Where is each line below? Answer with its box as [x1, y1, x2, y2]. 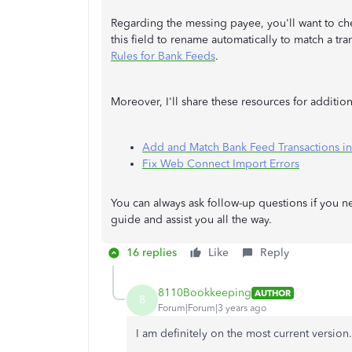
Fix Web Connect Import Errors [142, 156, 299, 170]
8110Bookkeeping [158, 286, 251, 300]
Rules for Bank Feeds [111, 49, 215, 63]
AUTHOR [255, 287, 291, 299]
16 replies [126, 245, 177, 259]
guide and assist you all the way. [111, 212, 275, 226]
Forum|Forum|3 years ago [158, 302, 266, 314]
